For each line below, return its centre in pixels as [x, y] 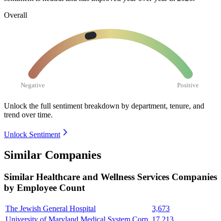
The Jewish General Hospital [51, 209]
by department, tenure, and [163, 106]
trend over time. [28, 114]
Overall [16, 15]
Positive [188, 85]
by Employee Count [44, 188]
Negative [33, 85]
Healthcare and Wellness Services [104, 177]
